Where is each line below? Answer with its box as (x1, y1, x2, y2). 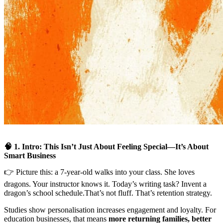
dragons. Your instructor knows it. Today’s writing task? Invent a (4, 179, 207, 188)
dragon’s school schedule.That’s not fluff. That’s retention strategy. (4, 188, 212, 197)
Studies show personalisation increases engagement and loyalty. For (4, 205, 216, 214)
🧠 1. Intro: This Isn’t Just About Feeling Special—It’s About (4, 142, 209, 151)
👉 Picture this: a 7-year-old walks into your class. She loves (4, 167, 195, 176)
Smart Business (4, 151, 56, 160)
